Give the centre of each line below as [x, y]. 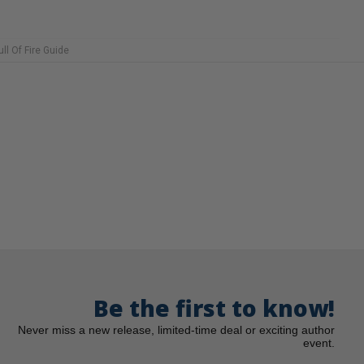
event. [318, 342]
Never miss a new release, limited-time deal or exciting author [176, 329]
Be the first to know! [214, 308]
